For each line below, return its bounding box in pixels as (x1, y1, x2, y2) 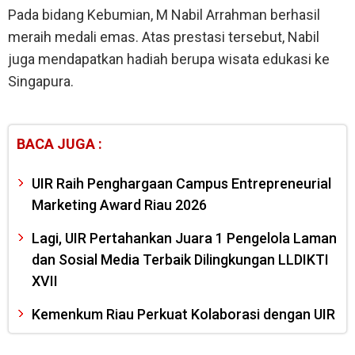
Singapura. (8, 73, 74, 90)
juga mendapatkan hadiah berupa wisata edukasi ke (8, 51, 330, 68)
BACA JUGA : (17, 136, 102, 153)
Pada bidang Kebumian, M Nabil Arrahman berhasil (8, 6, 320, 24)
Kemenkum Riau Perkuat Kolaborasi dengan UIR (32, 306, 335, 323)
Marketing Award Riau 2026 (32, 197, 207, 214)
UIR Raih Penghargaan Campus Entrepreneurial (32, 175, 331, 193)
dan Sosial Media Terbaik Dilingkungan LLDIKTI (32, 251, 329, 269)
